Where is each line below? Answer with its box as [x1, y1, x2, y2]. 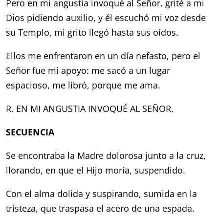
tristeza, [6, 202, 41, 214]
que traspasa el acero [41, 202, 132, 214]
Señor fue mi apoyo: [6, 65, 92, 76]
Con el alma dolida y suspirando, [6, 188, 144, 199]
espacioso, [6, 79, 53, 91]
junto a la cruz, [145, 150, 206, 161]
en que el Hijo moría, [45, 164, 135, 176]
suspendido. [134, 164, 186, 176]
